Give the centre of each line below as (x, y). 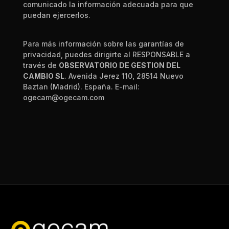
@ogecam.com (78, 97)
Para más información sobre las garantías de (103, 44)
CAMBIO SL (43, 76)
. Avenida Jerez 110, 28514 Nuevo (124, 76)
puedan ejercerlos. (56, 15)
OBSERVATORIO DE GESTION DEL (119, 65)
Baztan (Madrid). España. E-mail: (81, 87)
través (34, 65)
